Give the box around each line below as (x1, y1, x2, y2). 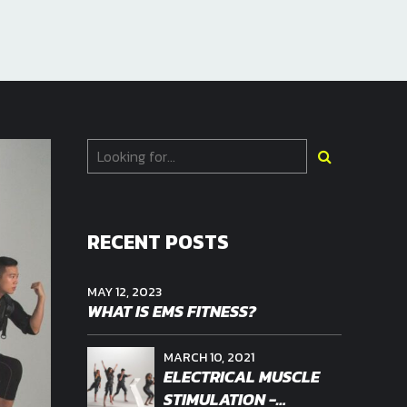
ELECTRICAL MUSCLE (164, 363, 320, 389)
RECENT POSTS (87, 227, 229, 257)
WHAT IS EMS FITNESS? (87, 299, 256, 324)
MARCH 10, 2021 (164, 347, 254, 367)
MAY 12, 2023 (87, 282, 162, 302)
